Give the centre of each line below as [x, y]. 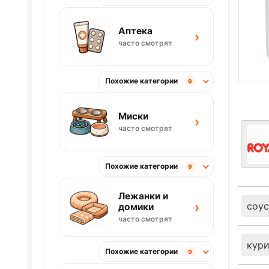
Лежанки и [143, 196]
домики [136, 207]
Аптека [135, 31]
